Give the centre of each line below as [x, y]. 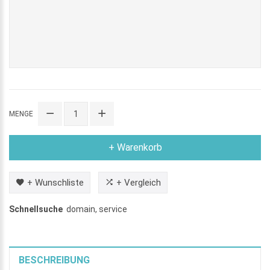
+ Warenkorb [135, 148]
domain [81, 209]
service [113, 209]
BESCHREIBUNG [54, 260]
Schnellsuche [36, 209]
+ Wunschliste [55, 183]
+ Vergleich [139, 183]
